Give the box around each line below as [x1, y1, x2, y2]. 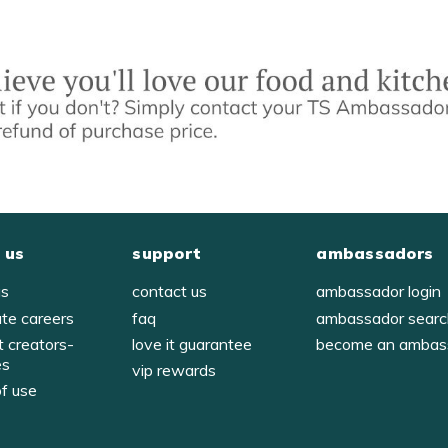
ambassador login [316, 281, 442, 302]
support [132, 242, 202, 263]
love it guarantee [132, 333, 253, 354]
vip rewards [132, 360, 217, 381]
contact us [132, 281, 208, 302]
